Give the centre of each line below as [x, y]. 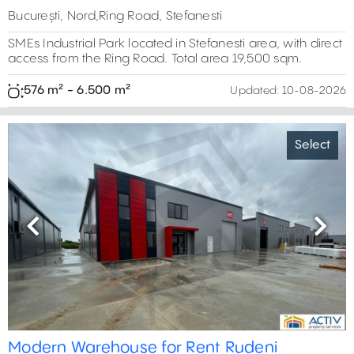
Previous [58, 235]
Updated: [255, 90]
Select [313, 145]
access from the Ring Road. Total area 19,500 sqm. [155, 58]
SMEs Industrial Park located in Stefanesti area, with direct [175, 43]
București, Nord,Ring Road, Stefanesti [115, 16]
